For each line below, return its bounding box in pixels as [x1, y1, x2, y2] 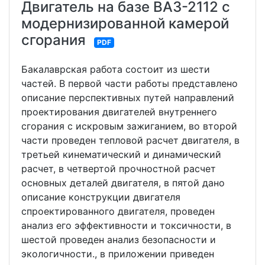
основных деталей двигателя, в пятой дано [21, 177, 225, 189]
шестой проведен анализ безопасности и [21, 234, 216, 245]
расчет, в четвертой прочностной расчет [21, 163, 216, 174]
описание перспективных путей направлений [21, 92, 234, 104]
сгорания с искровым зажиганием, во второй [21, 120, 237, 132]
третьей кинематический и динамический [21, 148, 221, 160]
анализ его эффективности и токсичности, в [21, 219, 231, 231]
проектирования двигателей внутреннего [21, 106, 217, 118]
